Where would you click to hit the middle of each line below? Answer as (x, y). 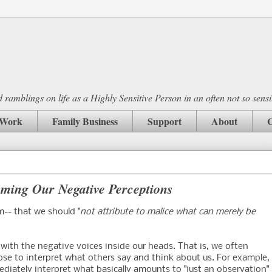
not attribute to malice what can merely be (168, 212)
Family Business (85, 121)
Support (165, 121)
